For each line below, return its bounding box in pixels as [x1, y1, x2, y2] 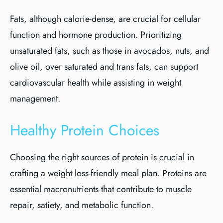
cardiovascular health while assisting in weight [10, 76, 181, 89]
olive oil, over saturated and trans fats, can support [10, 60, 198, 73]
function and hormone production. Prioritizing [10, 28, 182, 41]
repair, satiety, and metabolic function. [10, 199, 153, 212]
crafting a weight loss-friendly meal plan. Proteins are [10, 167, 207, 180]
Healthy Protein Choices [10, 119, 159, 141]
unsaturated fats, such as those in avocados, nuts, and [10, 44, 209, 57]
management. [10, 92, 60, 105]
